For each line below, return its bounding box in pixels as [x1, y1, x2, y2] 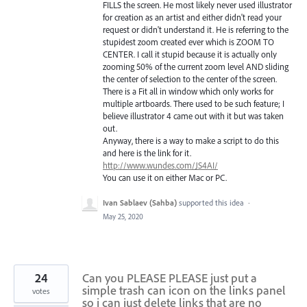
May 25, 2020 [103, 212, 143, 222]
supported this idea [179, 197, 246, 208]
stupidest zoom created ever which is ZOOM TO [103, 36, 274, 48]
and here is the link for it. [103, 147, 191, 159]
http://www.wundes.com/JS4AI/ [103, 160, 218, 171]
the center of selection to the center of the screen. [103, 73, 277, 85]
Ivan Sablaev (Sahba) [103, 197, 177, 208]
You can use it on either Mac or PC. [103, 172, 227, 184]
